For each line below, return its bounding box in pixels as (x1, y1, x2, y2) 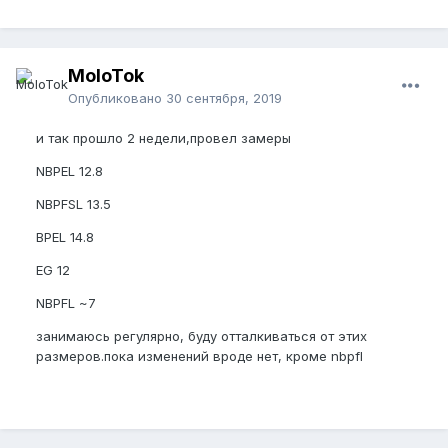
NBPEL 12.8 (36, 163, 103, 180)
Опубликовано (68, 90, 166, 107)
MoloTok (68, 65, 144, 87)
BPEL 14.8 (36, 229, 94, 246)
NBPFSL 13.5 (36, 196, 111, 213)
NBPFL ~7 (36, 295, 96, 312)
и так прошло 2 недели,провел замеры (36, 130, 291, 147)
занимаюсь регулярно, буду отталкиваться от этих (36, 328, 367, 345)
